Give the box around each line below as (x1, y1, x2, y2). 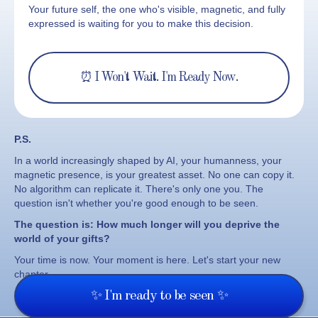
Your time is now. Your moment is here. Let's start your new (14, 254, 280, 266)
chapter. (14, 268, 50, 280)
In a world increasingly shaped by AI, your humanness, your (14, 155, 282, 167)
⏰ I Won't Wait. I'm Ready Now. (79, 71, 238, 84)
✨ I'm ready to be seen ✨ (90, 289, 228, 303)
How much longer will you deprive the (97, 219, 280, 231)
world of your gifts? (14, 233, 110, 245)
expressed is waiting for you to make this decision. (28, 18, 253, 30)
